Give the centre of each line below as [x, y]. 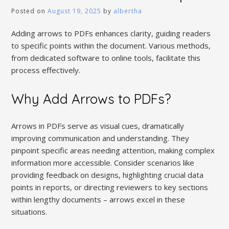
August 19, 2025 [75, 11]
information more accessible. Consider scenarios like [103, 163]
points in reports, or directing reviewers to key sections [110, 187]
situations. [29, 212]
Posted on [30, 11]
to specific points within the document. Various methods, [111, 46]
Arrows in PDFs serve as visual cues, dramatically [98, 126]
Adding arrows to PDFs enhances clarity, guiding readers [111, 33]
